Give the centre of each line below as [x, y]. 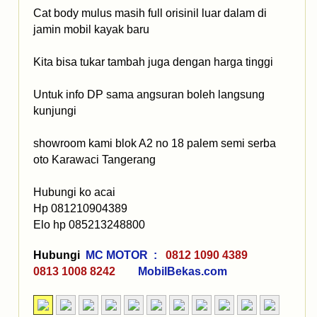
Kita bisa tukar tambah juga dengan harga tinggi [155, 62]
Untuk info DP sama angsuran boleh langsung [149, 95]
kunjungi [56, 111]
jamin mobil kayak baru [93, 30]
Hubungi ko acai [74, 192]
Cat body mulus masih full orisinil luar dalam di [150, 13]
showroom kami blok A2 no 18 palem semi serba [155, 144]
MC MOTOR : [124, 255]
